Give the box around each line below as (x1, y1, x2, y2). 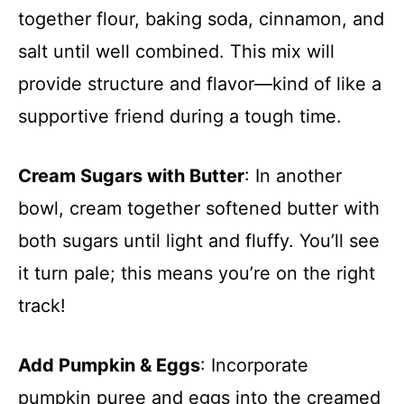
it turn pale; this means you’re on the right (18, 262, 375, 284)
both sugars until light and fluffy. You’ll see (18, 229, 380, 252)
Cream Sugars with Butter (18, 164, 244, 187)
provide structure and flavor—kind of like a (18, 72, 381, 95)
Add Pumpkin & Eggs (18, 353, 200, 376)
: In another (244, 164, 342, 187)
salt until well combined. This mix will (18, 40, 335, 62)
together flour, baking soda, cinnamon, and (18, 7, 384, 30)
